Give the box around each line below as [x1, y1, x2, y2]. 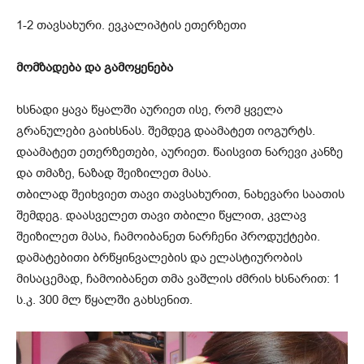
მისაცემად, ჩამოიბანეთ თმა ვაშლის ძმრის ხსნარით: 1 [16, 270, 340, 287]
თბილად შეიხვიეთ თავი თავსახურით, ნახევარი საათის [16, 185, 344, 202]
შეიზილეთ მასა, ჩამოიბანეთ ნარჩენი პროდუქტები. [16, 227, 320, 245]
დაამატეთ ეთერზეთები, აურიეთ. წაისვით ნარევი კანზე [16, 143, 343, 160]
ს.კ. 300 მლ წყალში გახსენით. [16, 291, 193, 308]
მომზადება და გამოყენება [16, 58, 173, 76]
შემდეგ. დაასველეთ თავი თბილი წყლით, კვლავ [16, 206, 306, 223]
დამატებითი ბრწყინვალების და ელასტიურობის [16, 249, 302, 266]
